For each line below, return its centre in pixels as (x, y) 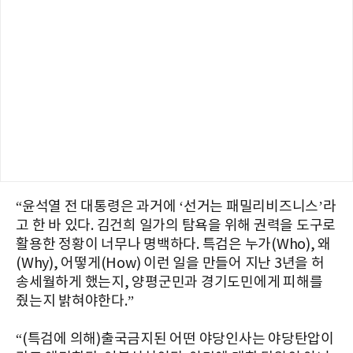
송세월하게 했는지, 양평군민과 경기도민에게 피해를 (169, 282)
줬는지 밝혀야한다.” (75, 301)
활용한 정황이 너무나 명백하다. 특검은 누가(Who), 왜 (173, 244)
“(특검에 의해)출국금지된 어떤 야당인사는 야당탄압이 (175, 339)
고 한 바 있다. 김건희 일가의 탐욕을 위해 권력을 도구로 (176, 225)
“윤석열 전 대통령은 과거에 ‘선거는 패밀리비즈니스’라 (176, 206)
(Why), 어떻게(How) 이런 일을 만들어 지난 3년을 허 (170, 263)
